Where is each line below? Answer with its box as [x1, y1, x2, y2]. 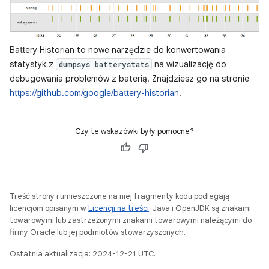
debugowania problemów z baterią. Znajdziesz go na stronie [10, 73, 249, 84]
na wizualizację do [152, 58, 226, 70]
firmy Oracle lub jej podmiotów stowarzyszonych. [10, 226, 186, 237]
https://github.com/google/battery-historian [10, 87, 179, 98]
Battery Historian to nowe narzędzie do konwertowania [10, 44, 226, 55]
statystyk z [10, 58, 56, 70]
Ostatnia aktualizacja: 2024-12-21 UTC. [10, 248, 156, 259]
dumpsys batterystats [59, 59, 149, 69]
